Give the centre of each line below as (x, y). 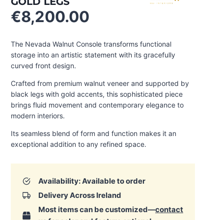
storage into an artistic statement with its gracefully (93, 55)
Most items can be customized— (97, 209)
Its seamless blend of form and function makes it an (94, 133)
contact (169, 209)
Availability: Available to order (92, 181)
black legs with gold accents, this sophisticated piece (97, 94)
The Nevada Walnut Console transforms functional (91, 44)
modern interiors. (38, 116)
